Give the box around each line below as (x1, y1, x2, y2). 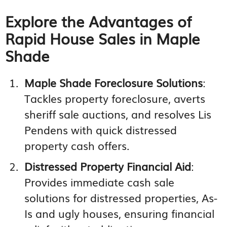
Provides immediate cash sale (24, 173, 175, 190)
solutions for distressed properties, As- (24, 189, 218, 205)
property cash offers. (24, 137, 130, 153)
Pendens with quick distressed (24, 121, 177, 137)
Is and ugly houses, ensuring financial (24, 205, 215, 221)
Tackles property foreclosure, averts (24, 90, 206, 106)
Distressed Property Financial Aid (24, 158, 192, 174)
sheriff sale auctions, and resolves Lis (24, 105, 212, 122)
